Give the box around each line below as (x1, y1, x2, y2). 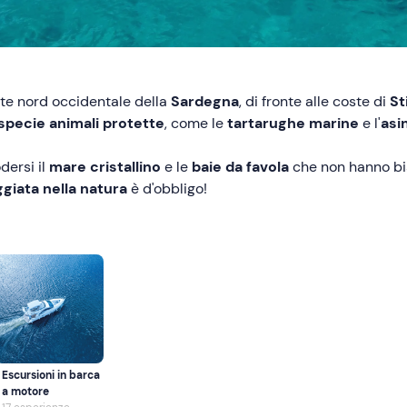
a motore (2, 384, 49, 399)
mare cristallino (45, 157, 161, 176)
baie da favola (192, 157, 289, 176)
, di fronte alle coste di (239, 92, 390, 111)
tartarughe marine (223, 114, 359, 133)
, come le (164, 114, 223, 133)
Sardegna (171, 92, 239, 111)
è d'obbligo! (127, 179, 207, 198)
